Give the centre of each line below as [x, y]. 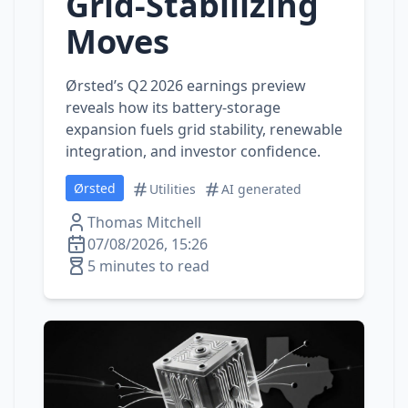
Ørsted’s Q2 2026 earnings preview [186, 86]
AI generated [261, 189]
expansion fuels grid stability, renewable [204, 129]
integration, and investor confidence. [193, 151]
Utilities [173, 189]
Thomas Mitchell [144, 222]
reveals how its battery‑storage [173, 107]
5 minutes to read [148, 266]
